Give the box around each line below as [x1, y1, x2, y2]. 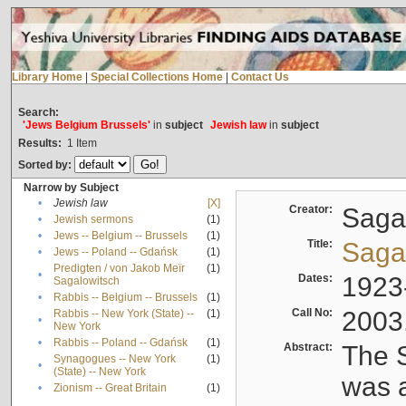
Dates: [297, 272, 338, 285]
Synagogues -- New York [53, 353, 176, 366]
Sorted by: [17, 159, 74, 172]
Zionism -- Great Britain [53, 382, 167, 395]
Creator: [288, 203, 338, 217]
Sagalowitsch [53, 275, 120, 288]
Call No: [291, 306, 338, 320]
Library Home [11, 71, 82, 84]
